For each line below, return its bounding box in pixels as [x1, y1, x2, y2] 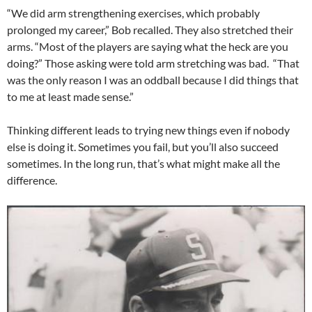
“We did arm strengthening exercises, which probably [7, 6, 260, 20]
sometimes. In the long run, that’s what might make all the [7, 157, 280, 171]
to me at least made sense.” [7, 90, 134, 104]
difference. [7, 173, 57, 187]
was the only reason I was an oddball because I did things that [7, 73, 299, 87]
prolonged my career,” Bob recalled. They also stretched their [7, 23, 293, 37]
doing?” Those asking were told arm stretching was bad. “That [7, 56, 299, 70]
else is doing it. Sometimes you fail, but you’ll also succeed [7, 140, 279, 154]
